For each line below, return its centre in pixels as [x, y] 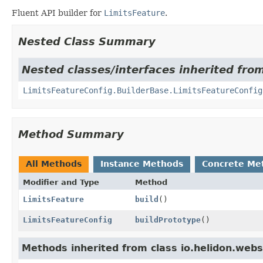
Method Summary [71, 134]
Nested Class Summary [87, 41]
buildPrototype [168, 220]
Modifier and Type [61, 182]
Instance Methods [142, 163]
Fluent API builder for [58, 13]
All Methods [54, 163]
